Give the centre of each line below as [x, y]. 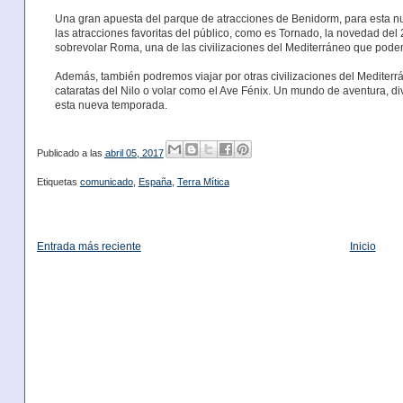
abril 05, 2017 [134, 153]
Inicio [363, 247]
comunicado [106, 182]
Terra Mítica [203, 182]
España [155, 182]
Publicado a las [71, 153]
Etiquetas [58, 182]
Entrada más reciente [89, 247]
